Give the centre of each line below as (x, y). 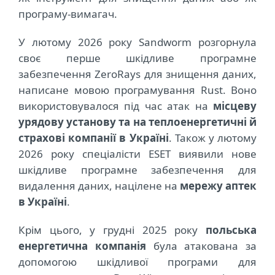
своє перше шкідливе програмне (137, 58)
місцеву (235, 106)
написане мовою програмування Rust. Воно (137, 90)
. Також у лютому (212, 138)
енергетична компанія (82, 246)
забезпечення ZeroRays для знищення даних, (137, 74)
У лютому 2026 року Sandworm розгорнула (137, 42)
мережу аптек (218, 186)
